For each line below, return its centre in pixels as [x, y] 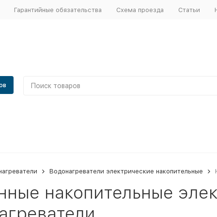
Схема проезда [140, 10]
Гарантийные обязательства [58, 10]
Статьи [189, 10]
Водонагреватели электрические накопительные [126, 171]
